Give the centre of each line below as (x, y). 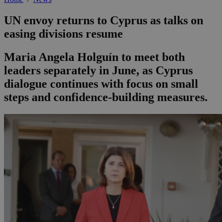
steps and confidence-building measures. (106, 97)
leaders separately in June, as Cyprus (98, 71)
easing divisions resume (63, 34)
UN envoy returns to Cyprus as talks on (104, 21)
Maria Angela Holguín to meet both (94, 57)
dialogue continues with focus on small (101, 84)
